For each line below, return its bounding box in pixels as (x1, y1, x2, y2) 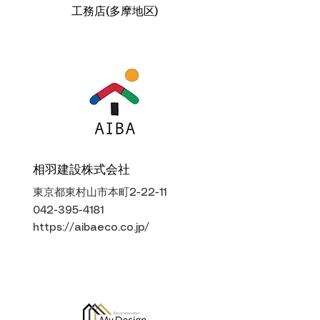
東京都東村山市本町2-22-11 (33, 188, 166, 198)
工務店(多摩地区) (71, 6, 158, 17)
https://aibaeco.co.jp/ (33, 223, 149, 233)
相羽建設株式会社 (33, 164, 130, 176)
